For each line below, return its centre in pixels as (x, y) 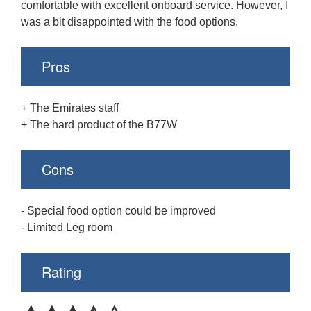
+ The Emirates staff (70, 108)
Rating (61, 271)
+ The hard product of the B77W (99, 124)
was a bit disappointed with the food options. (129, 22)
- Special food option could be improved (118, 210)
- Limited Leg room (67, 227)
